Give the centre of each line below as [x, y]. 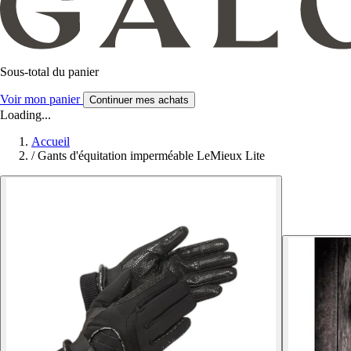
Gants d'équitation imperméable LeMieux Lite [151, 156]
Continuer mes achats [139, 100]
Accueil [51, 142]
